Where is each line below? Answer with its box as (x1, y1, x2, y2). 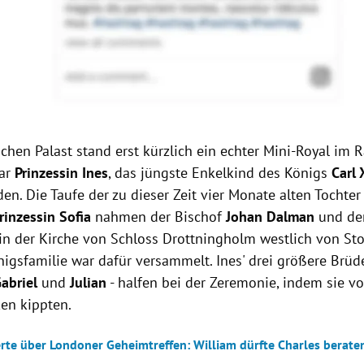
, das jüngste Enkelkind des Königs (108, 163, 332, 183)
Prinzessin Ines (15, 163, 109, 183)
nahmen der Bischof (91, 207, 227, 227)
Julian (70, 273, 107, 292)
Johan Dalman (226, 207, 315, 227)
